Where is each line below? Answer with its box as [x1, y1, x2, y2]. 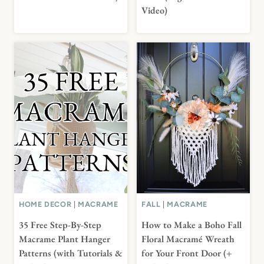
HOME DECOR [19, 199, 72, 209]
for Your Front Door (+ [141, 247, 232, 260]
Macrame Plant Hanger [19, 233, 110, 246]
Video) [141, 4, 167, 17]
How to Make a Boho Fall [141, 219, 242, 232]
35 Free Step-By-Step [19, 219, 101, 232]
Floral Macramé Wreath [141, 233, 235, 246]
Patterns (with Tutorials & [19, 247, 123, 260]
